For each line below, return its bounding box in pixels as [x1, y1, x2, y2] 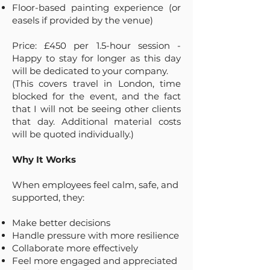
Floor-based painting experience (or [12, 2, 181, 13]
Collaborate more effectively [12, 242, 138, 254]
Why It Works [12, 154, 76, 165]
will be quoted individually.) [12, 128, 134, 140]
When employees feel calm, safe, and [12, 179, 178, 190]
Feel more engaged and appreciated [12, 255, 177, 266]
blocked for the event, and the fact [12, 90, 181, 102]
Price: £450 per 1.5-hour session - [12, 40, 181, 51]
